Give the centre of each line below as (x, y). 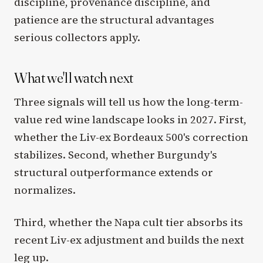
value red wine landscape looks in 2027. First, (130, 120)
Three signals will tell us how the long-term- (129, 102)
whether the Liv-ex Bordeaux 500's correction (131, 137)
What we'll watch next (74, 78)
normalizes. (45, 190)
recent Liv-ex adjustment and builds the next (129, 240)
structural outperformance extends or (114, 173)
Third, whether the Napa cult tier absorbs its (129, 222)
